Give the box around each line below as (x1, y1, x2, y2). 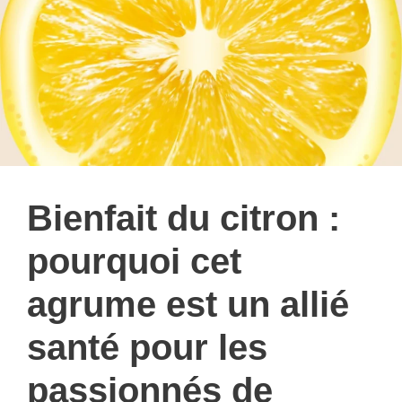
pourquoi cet (27, 241, 241, 282)
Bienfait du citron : (27, 198, 340, 239)
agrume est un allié (27, 284, 349, 325)
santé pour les (27, 328, 267, 368)
